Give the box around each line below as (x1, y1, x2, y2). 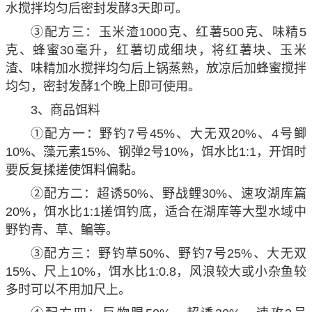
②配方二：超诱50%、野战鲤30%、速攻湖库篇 (31, 187, 306, 201)
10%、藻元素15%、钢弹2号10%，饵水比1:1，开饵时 (6, 145, 306, 159)
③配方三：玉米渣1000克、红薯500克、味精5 (31, 25, 306, 40)
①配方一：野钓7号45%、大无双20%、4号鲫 (31, 127, 306, 141)
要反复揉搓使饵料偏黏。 (6, 163, 143, 178)
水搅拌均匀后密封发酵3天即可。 (6, 1, 188, 16)
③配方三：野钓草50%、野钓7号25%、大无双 (31, 247, 306, 261)
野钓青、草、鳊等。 (6, 223, 118, 237)
